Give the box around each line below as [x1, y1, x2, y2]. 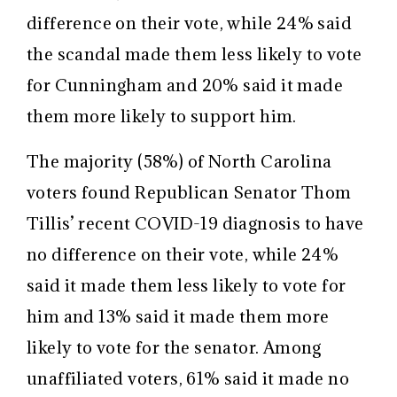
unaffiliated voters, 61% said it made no [27, 367, 349, 389]
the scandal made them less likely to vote [27, 43, 362, 65]
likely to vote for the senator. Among [27, 336, 322, 358]
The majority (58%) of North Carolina [27, 150, 332, 172]
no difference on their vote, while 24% [27, 243, 339, 265]
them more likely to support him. [27, 105, 301, 127]
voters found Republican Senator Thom [27, 181, 352, 203]
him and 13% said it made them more [27, 305, 330, 327]
